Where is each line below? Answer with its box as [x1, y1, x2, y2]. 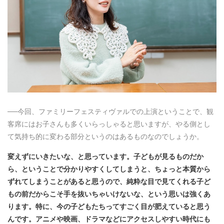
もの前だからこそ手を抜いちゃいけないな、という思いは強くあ [7, 188, 210, 199]
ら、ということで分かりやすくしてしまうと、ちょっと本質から [7, 163, 210, 174]
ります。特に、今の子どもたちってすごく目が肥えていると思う [7, 201, 210, 211]
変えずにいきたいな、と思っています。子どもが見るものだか [7, 151, 203, 161]
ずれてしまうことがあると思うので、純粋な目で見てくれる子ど [7, 176, 210, 186]
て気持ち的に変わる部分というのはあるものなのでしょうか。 [7, 131, 203, 141]
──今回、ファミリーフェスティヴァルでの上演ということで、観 [7, 106, 213, 116]
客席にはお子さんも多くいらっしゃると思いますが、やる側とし [7, 118, 210, 129]
